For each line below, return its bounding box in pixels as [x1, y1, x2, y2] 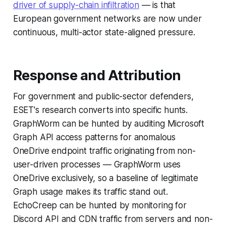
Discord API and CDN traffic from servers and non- [13, 214, 213, 224]
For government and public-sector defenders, [13, 91, 194, 102]
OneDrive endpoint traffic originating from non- [13, 146, 196, 156]
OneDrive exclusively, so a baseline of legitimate [13, 173, 198, 184]
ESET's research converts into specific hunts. [13, 105, 188, 116]
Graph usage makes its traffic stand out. [13, 187, 168, 197]
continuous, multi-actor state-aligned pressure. [13, 27, 195, 38]
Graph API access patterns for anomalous [13, 132, 176, 143]
